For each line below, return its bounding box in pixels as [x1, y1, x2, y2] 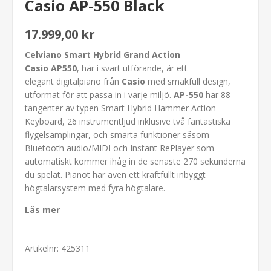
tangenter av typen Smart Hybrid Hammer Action [25, 102, 216, 114]
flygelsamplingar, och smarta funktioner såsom [25, 128, 209, 140]
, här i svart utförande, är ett [77, 62, 188, 74]
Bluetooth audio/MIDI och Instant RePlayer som [25, 142, 214, 154]
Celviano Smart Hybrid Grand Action [25, 48, 180, 60]
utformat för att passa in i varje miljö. [25, 88, 174, 100]
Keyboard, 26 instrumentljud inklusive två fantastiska [25, 115, 230, 127]
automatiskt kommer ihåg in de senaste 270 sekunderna [25, 155, 246, 167]
